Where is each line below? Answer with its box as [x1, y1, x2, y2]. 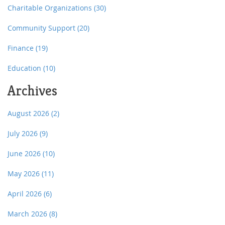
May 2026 [8, 168, 42, 178]
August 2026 [8, 108, 51, 118]
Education [8, 63, 43, 73]
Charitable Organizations [8, 3, 94, 13]
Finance [8, 43, 36, 53]
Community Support [8, 23, 77, 33]
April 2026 [8, 188, 44, 198]
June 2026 [8, 148, 43, 158]
